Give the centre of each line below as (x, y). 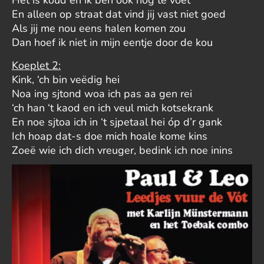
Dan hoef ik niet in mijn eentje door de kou (112, 42)
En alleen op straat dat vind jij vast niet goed (119, 14)
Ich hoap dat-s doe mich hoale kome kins (110, 136)
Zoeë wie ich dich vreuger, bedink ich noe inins (122, 150)
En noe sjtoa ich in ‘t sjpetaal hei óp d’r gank (117, 122)
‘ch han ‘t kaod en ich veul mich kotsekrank (113, 108)
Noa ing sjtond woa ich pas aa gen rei (102, 93)
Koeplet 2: (36, 65)
